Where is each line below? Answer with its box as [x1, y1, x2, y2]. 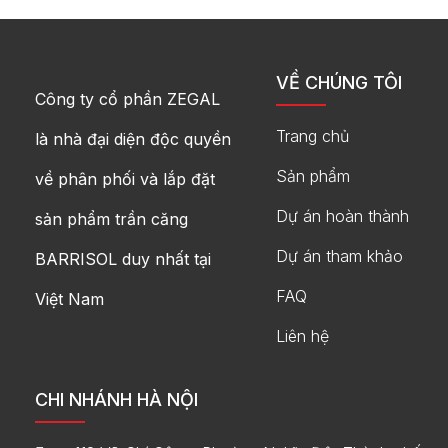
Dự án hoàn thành [275, 206, 409, 227]
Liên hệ [275, 326, 329, 347]
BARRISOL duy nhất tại [35, 249, 211, 270]
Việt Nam [35, 289, 104, 310]
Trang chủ [275, 126, 349, 147]
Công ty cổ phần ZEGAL [35, 89, 220, 110]
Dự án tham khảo [275, 246, 403, 267]
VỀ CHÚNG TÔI [275, 72, 402, 94]
